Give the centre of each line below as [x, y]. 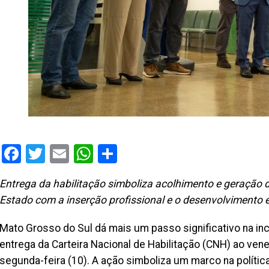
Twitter [74, 154]
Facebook [61, 154]
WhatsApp [136, 154]
